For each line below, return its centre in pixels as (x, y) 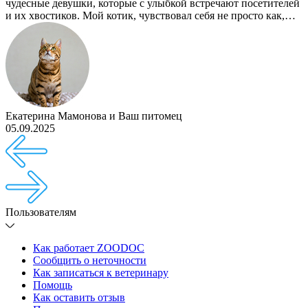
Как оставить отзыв (79, 298)
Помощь (53, 285)
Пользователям (41, 212)
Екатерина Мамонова (56, 116)
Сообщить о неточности (90, 261)
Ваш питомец (150, 116)
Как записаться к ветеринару (101, 273)
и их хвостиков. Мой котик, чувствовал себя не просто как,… (151, 16)
